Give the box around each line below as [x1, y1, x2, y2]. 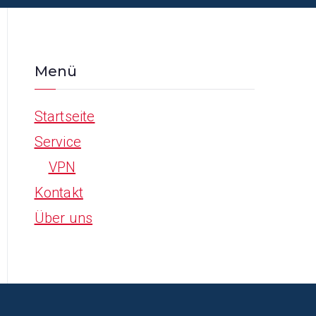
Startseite [34, 108, 95, 125]
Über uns [34, 209, 93, 226]
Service [34, 133, 81, 150]
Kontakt [34, 184, 83, 201]
